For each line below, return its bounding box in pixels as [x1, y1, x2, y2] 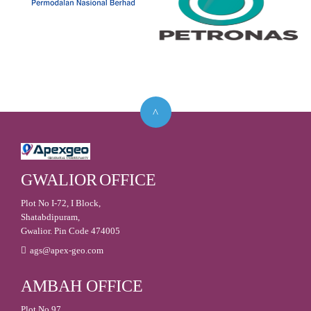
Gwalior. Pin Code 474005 [21, 225, 120, 236]
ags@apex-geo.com [30, 244, 103, 255]
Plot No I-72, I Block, [21, 197, 101, 208]
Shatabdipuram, [21, 211, 80, 222]
